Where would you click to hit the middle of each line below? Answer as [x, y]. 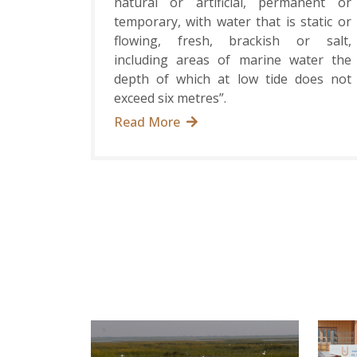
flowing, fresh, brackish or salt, [233, 41]
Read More [147, 122]
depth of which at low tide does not [233, 79]
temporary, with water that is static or [233, 22]
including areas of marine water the [233, 60]
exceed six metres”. [170, 98]
